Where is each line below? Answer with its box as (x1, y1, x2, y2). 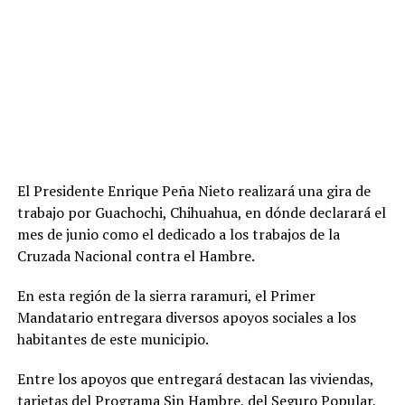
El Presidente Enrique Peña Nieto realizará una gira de (16, 181, 371, 201)
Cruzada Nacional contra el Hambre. (16, 246, 255, 266)
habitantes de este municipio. (16, 329, 209, 349)
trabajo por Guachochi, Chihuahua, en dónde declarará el (16, 202, 386, 222)
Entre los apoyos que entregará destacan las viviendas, (16, 369, 373, 389)
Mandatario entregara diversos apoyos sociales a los (16, 307, 356, 327)
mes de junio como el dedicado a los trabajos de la (16, 224, 340, 244)
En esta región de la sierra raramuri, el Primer (16, 286, 316, 306)
